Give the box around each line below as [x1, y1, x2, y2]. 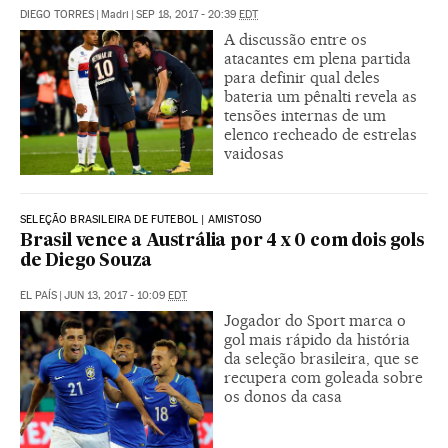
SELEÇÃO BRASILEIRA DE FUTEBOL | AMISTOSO [20, 212, 263, 226]
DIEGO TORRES [20, 7, 94, 21]
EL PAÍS [20, 288, 57, 302]
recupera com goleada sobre [224, 367, 423, 387]
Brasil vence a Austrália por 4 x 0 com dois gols [20, 232, 425, 250]
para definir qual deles [224, 67, 380, 87]
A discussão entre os [224, 29, 367, 49]
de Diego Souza [20, 252, 153, 270]
